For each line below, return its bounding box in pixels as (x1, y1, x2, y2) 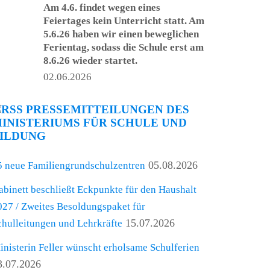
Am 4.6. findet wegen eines (43, 2, 161, 13)
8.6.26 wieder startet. (43, 55, 138, 66)
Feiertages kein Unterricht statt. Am (43, 15, 205, 27)
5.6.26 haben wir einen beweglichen (43, 28, 199, 40)
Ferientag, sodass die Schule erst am (43, 42, 204, 53)
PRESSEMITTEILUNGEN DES (26, 103, 190, 116)
